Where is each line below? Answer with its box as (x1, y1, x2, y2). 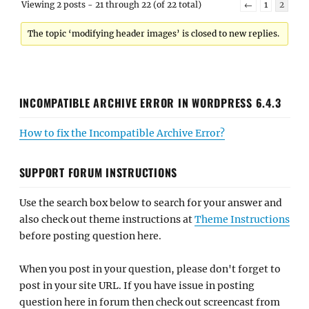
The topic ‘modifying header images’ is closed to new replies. (28, 28, 280, 39)
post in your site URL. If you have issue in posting (19, 279, 255, 292)
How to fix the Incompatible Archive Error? (19, 126, 225, 139)
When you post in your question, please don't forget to (19, 263, 281, 275)
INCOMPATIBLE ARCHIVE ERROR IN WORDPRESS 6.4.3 (19, 94, 281, 111)
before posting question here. (19, 229, 161, 242)
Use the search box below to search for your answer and (19, 196, 282, 209)
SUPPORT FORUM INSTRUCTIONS (19, 163, 177, 181)
